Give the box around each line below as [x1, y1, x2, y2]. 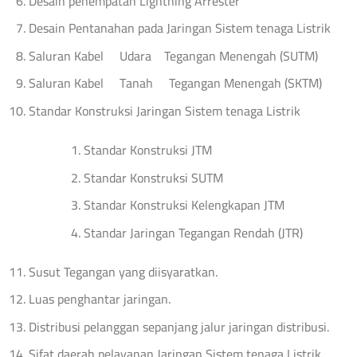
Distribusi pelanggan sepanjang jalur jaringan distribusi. [28, 314, 329, 339]
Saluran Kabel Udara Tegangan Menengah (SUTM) [28, 43, 318, 68]
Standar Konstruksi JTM [83, 137, 212, 162]
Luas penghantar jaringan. [28, 287, 171, 312]
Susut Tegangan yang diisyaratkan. [28, 259, 218, 284]
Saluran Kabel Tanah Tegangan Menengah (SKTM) [28, 71, 322, 96]
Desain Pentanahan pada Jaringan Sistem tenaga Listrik [28, 16, 331, 41]
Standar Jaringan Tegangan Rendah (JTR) [83, 220, 303, 245]
